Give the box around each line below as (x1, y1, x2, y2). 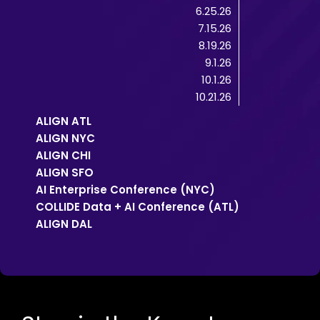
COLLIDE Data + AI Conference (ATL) (36, 199, 239, 214)
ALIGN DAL (36, 216, 92, 231)
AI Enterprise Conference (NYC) (36, 181, 215, 197)
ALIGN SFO (36, 164, 94, 180)
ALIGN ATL (36, 113, 91, 129)
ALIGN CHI (36, 147, 91, 163)
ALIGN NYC (36, 130, 95, 146)
